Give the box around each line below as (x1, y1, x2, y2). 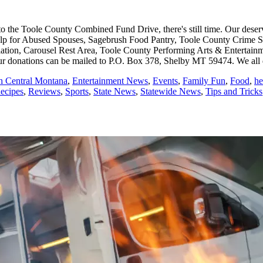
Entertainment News (72, 76, 148, 86)
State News (93, 86, 136, 97)
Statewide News (140, 86, 201, 97)
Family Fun (183, 76, 225, 86)
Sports (65, 86, 89, 97)
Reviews (28, 86, 60, 97)
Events (153, 76, 178, 86)
